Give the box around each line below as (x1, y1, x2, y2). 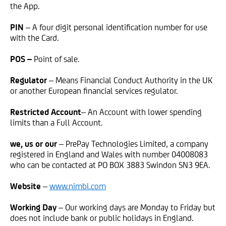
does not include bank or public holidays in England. (10, 213, 193, 223)
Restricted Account (10, 107, 81, 117)
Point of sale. (34, 54, 79, 64)
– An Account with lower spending (81, 107, 202, 117)
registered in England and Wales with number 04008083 (10, 149, 208, 159)
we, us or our (10, 139, 57, 149)
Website (10, 181, 41, 191)
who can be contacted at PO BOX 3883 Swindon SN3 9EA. (10, 160, 210, 170)
